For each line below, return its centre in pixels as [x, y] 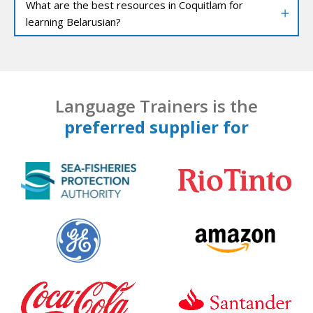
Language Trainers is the [156, 105]
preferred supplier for [156, 126]
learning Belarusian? [73, 22]
